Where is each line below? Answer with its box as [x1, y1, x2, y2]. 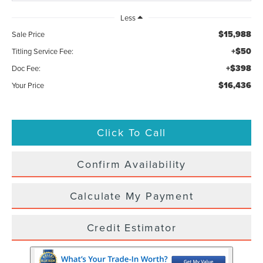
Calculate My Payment [69, 188, 194, 203]
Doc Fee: [12, 62, 41, 73]
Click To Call [96, 124, 167, 140]
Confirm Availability [77, 156, 186, 171]
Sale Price [12, 28, 45, 39]
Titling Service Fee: [12, 45, 74, 56]
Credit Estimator [86, 220, 177, 235]
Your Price [12, 79, 45, 90]
